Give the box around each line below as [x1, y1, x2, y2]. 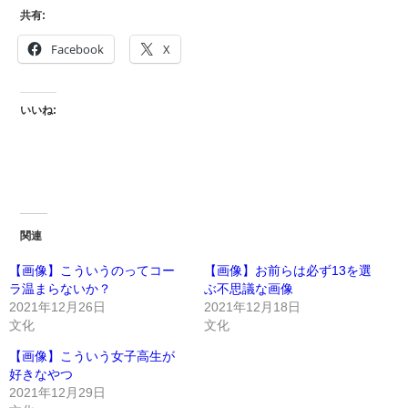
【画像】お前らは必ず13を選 [204, 263, 372, 277]
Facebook [51, 41, 104, 58]
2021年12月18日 [204, 300, 301, 313]
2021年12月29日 [9, 385, 106, 399]
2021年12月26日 [9, 300, 106, 313]
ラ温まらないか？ [9, 281, 111, 295]
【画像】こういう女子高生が [9, 349, 175, 362]
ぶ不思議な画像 [204, 281, 293, 295]
